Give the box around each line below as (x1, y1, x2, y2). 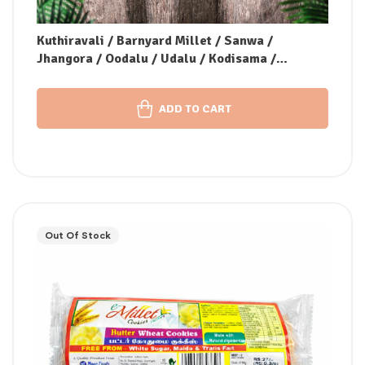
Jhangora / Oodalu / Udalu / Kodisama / (37, 51, 276, 68)
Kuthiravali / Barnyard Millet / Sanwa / (37, 33, 273, 50)
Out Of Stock (45, 231, 111, 241)
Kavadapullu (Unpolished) (37, 68, 194, 86)
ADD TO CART (158, 101, 231, 116)
